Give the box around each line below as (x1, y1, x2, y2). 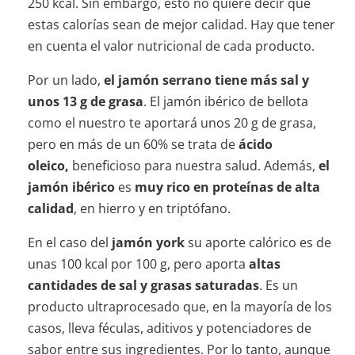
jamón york (111, 234, 185, 252)
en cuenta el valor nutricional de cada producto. (27, 37, 315, 55)
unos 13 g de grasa (27, 93, 143, 111)
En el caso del (27, 234, 112, 252)
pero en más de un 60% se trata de (27, 136, 239, 154)
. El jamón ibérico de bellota (143, 93, 308, 111)
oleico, (27, 157, 69, 175)
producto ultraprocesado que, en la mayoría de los (27, 298, 332, 316)
